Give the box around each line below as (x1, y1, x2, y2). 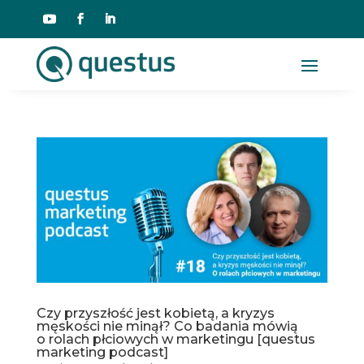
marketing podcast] (36, 344, 168, 361)
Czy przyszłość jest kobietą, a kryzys (36, 305, 275, 322)
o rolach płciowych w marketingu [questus (36, 331, 315, 348)
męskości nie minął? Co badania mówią (36, 318, 298, 335)
